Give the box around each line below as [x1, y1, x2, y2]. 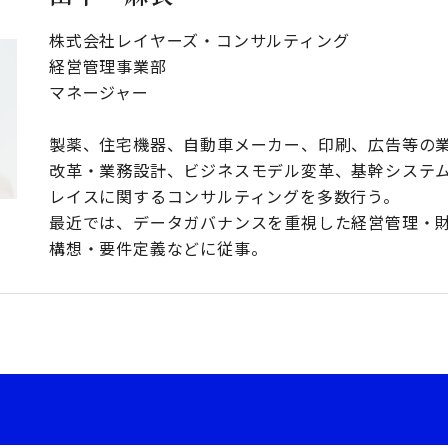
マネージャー [49, 79, 149, 104]
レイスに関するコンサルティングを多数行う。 [49, 183, 400, 208]
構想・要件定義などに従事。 [49, 235, 268, 260]
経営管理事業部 [49, 53, 167, 78]
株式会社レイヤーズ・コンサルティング [49, 27, 350, 52]
